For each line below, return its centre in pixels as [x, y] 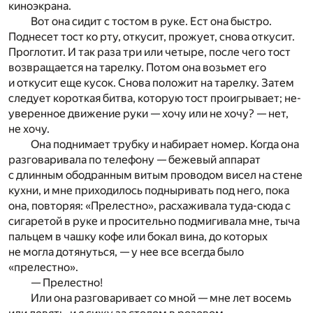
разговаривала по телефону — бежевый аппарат [134, 160]
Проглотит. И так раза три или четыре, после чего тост [150, 52]
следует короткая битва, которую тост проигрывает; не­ [155, 99]
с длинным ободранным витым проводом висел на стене [155, 175]
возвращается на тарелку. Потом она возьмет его [137, 68]
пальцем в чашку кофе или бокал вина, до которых [138, 237]
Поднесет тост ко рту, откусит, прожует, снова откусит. [152, 37]
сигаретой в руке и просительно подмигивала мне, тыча [154, 221]
